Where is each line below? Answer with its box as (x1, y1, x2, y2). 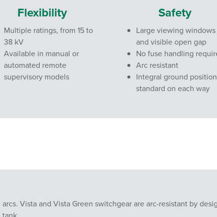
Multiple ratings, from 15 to (3, 25, 93, 35)
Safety (158, 4, 191, 21)
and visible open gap (136, 36, 206, 47)
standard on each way (136, 83, 210, 93)
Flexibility (17, 4, 67, 21)
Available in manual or (3, 48, 79, 59)
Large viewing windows (136, 25, 216, 35)
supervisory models (3, 71, 69, 82)
